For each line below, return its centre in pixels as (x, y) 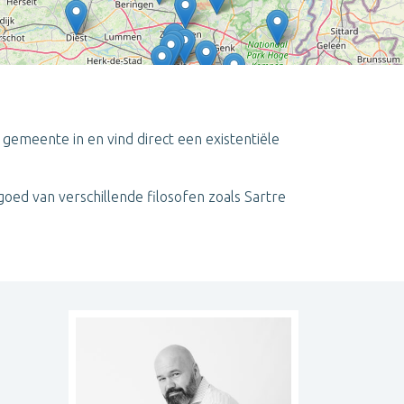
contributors (372, 189)
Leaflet (242, 189)
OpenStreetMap (310, 189)
